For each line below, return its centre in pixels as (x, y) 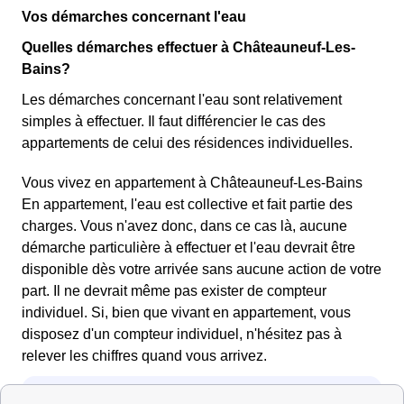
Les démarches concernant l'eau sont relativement (182, 99)
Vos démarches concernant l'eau (134, 16)
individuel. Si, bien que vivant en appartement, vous (186, 312)
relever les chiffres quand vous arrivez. (144, 355)
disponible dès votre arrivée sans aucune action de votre (202, 269)
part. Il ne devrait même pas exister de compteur (174, 290)
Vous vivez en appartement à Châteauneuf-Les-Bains (192, 182)
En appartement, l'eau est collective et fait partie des (187, 204)
